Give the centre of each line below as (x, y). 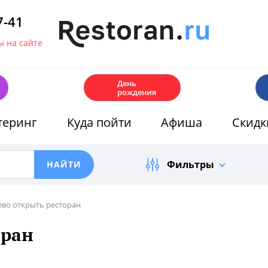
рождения (136, 92)
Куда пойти (99, 122)
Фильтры (190, 165)
